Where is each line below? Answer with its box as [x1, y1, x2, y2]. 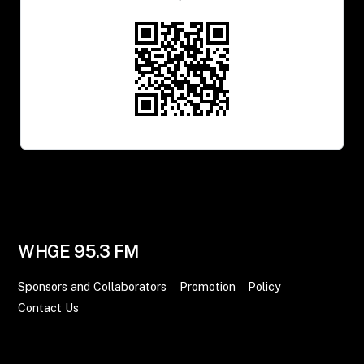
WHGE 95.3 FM [18, 240, 139, 262]
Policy [248, 279, 282, 293]
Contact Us [18, 300, 80, 314]
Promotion [179, 279, 236, 293]
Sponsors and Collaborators [18, 279, 167, 293]
